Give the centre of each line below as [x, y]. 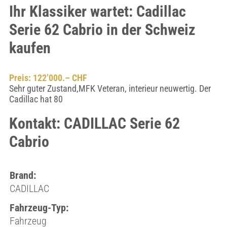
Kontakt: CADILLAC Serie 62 [94, 123]
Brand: [23, 175]
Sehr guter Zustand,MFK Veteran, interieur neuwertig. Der [110, 88]
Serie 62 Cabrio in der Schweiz [102, 30]
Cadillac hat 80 [36, 99]
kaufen [30, 48]
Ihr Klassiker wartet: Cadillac [97, 11]
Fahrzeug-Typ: [39, 208]
